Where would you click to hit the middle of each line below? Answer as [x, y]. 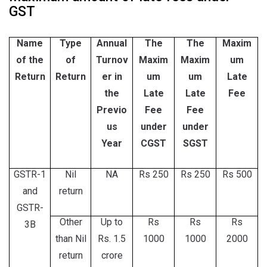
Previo [112, 110]
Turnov [112, 60]
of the [30, 60]
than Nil [71, 239]
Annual [112, 43]
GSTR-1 [30, 174]
